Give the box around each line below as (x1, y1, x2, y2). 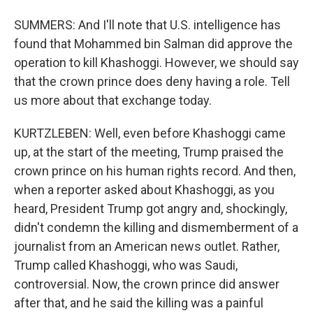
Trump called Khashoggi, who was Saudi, (14, 258, 238, 272)
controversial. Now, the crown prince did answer (14, 277, 279, 291)
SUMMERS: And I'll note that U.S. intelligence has (14, 17, 281, 32)
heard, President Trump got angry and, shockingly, (14, 201, 287, 216)
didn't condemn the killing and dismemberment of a (14, 220, 298, 235)
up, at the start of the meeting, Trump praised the (14, 145, 284, 159)
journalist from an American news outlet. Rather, (14, 239, 279, 254)
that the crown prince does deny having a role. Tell (14, 74, 290, 89)
